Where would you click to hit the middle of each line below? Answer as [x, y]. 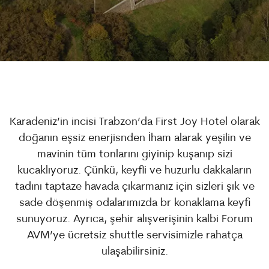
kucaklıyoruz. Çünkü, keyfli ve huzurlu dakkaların [134, 171]
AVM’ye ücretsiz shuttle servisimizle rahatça [134, 236]
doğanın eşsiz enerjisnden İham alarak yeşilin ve [134, 138]
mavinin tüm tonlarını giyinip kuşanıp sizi [134, 155]
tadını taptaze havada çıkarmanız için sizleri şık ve [134, 187]
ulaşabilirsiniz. [134, 252]
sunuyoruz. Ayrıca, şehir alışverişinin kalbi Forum [134, 219]
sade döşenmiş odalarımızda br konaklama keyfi [134, 203]
